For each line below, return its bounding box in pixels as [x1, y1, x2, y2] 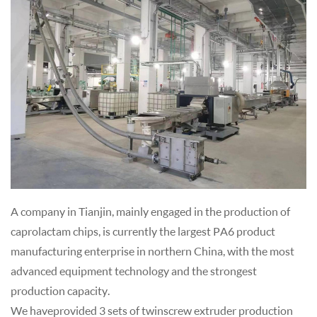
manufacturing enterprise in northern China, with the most [11, 244, 294, 258]
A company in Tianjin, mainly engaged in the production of [11, 204, 290, 219]
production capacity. [11, 284, 110, 298]
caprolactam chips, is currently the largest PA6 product [11, 224, 275, 238]
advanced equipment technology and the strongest [11, 264, 257, 278]
